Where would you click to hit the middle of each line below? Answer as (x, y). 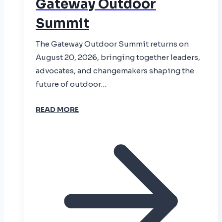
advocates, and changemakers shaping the (115, 71)
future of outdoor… (71, 84)
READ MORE (57, 110)
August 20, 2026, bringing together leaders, (118, 57)
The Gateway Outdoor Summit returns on (112, 44)
